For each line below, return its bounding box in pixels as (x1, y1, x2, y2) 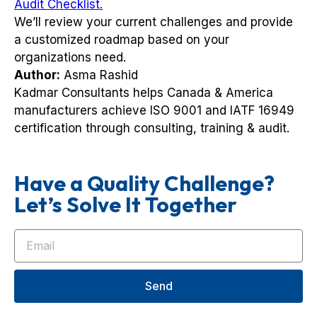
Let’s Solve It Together (14, 190, 237, 218)
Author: (14, 67, 60, 82)
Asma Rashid (60, 67, 138, 82)
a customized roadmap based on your (14, 32, 229, 47)
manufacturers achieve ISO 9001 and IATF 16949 (14, 103, 294, 117)
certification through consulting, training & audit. (14, 120, 289, 135)
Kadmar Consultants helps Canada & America (14, 85, 273, 100)
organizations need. (14, 50, 126, 64)
